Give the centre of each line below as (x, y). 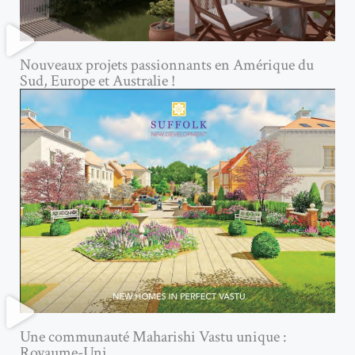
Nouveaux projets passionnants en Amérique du (167, 65)
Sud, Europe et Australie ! (97, 81)
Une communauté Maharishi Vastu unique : (153, 336)
